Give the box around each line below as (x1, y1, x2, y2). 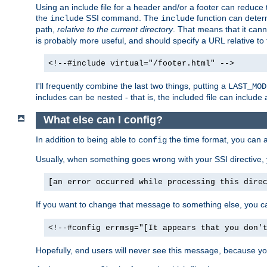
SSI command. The (83, 13, 161, 23)
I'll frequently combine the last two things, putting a (36, 81, 228, 91)
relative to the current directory (57, 24, 173, 35)
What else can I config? (43, 114, 163, 126)
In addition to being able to (36, 134, 138, 144)
